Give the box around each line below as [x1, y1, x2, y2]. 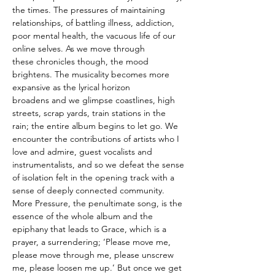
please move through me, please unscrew [12, 249, 174, 260]
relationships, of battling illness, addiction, [12, 17, 174, 28]
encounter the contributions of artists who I [12, 133, 179, 144]
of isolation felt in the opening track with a [12, 171, 174, 183]
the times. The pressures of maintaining [12, 4, 165, 15]
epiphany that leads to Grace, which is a [12, 223, 166, 234]
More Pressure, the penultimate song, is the [12, 197, 182, 209]
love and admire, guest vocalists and [12, 145, 152, 157]
